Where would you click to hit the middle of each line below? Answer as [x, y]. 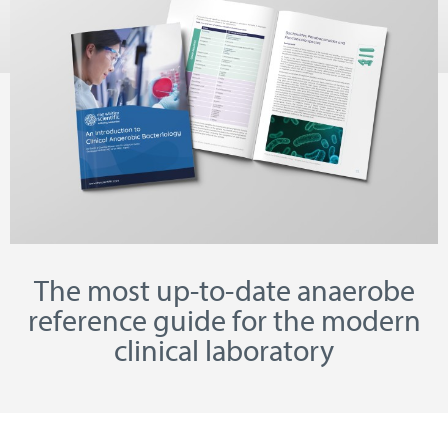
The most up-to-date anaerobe [224, 290]
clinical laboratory [224, 350]
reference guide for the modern [224, 320]
